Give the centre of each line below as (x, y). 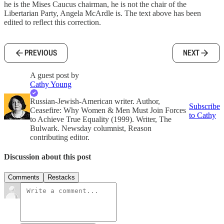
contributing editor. (60, 137)
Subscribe (204, 106)
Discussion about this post (47, 157)
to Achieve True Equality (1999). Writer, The (101, 119)
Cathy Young (51, 84)
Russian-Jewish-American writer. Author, (95, 101)
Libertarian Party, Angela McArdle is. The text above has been (102, 13)
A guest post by (54, 75)
